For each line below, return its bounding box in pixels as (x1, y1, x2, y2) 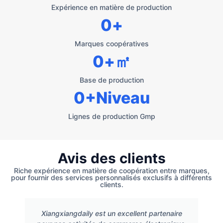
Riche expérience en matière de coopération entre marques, (13, 166, 210, 175)
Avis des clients (57, 149, 166, 167)
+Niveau (85, 88, 150, 108)
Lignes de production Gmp (68, 111, 155, 120)
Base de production (79, 75, 144, 84)
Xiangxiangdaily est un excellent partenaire (41, 209, 182, 218)
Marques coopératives (74, 39, 149, 48)
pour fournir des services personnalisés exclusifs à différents (11, 173, 212, 182)
